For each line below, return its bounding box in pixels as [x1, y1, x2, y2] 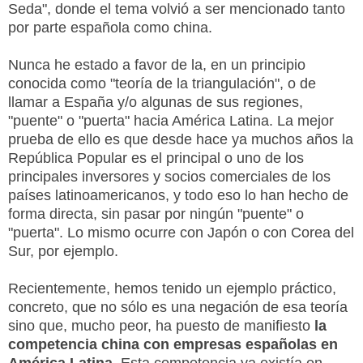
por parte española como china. [8, 19, 216, 36]
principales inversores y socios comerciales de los [8, 168, 331, 185]
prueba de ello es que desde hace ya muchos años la [8, 130, 353, 147]
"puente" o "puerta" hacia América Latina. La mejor [8, 112, 334, 129]
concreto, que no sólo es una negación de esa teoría [8, 298, 348, 315]
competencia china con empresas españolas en [8, 335, 338, 352]
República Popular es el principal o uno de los [8, 149, 304, 166]
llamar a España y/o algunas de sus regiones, [8, 93, 303, 110]
